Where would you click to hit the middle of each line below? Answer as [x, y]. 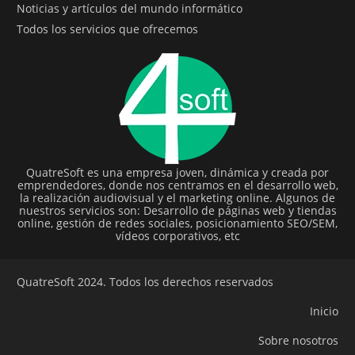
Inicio [324, 311]
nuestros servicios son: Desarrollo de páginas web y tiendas [177, 211]
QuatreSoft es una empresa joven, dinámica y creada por [177, 173]
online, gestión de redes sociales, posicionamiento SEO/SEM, [177, 223]
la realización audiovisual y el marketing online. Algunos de [177, 198]
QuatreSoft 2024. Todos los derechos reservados [145, 282]
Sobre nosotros [298, 341]
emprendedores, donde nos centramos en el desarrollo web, [177, 185]
